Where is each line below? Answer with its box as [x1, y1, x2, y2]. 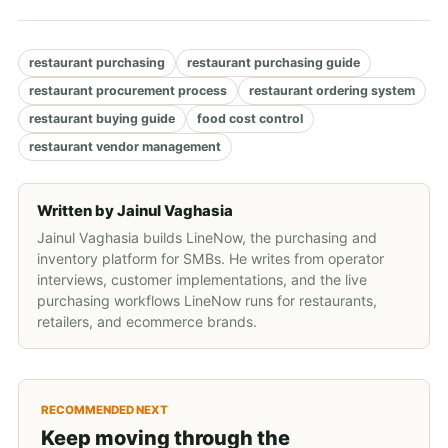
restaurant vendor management [29, 139, 221, 155]
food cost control [197, 111, 303, 127]
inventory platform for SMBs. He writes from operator [37, 250, 384, 268]
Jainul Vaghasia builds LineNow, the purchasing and [37, 229, 377, 247]
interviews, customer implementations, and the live [37, 271, 367, 289]
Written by [37, 202, 117, 221]
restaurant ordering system [249, 83, 415, 99]
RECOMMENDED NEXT [41, 403, 168, 418]
